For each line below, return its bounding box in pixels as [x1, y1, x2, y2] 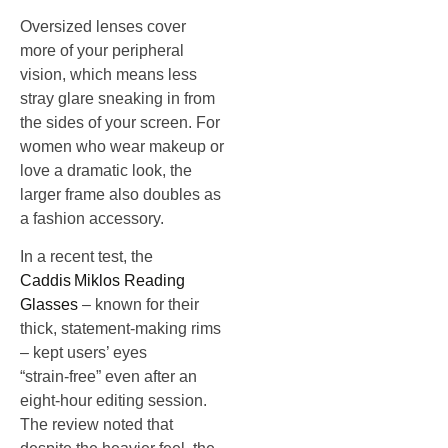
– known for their [78, 296, 199, 314]
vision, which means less [20, 66, 197, 84]
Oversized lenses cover [20, 18, 186, 36]
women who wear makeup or [20, 138, 224, 156]
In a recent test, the [20, 248, 153, 266]
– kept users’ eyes [20, 344, 147, 362]
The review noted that [20, 416, 173, 434]
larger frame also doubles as [20, 186, 221, 204]
